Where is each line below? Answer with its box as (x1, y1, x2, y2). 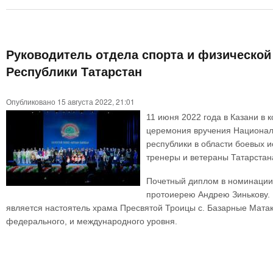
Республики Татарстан (6, 65, 142, 79)
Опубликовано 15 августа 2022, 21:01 (6, 96, 135, 107)
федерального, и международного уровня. (6, 216, 177, 226)
